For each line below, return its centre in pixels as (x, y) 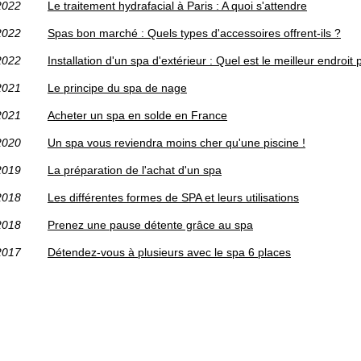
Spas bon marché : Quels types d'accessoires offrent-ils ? (194, 33)
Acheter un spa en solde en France (137, 115)
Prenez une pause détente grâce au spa (150, 225)
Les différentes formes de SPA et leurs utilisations (173, 197)
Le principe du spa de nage (117, 88)
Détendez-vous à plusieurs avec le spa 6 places (169, 252)
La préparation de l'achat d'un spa (135, 170)
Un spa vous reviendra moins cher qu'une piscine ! (176, 143)
